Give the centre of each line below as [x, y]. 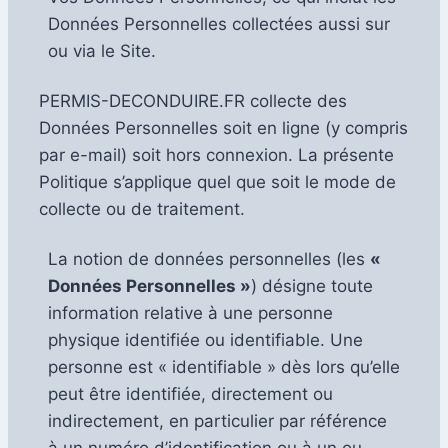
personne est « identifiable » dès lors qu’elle [224, 366]
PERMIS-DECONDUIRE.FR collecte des [193, 100]
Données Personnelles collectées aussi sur [219, 23]
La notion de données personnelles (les [209, 258]
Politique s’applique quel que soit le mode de [218, 181]
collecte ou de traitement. [142, 208]
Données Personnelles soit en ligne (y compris [224, 127]
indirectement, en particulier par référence [217, 420]
